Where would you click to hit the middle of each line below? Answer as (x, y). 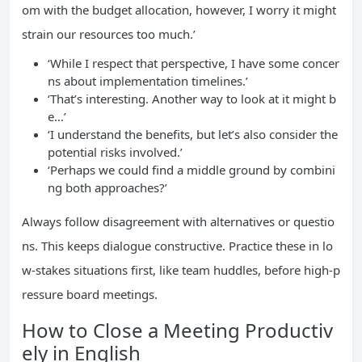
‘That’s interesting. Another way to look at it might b (192, 99)
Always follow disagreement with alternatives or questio (178, 221)
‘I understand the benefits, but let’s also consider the (193, 134)
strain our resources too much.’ (109, 34)
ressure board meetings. (90, 294)
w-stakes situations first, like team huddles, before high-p (181, 270)
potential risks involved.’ (115, 152)
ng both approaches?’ (107, 187)
